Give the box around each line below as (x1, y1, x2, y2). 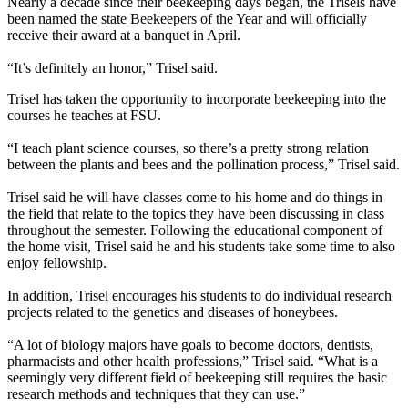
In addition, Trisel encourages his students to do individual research (7, 287, 392, 303)
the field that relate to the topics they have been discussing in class (7, 205, 384, 221)
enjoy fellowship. (7, 254, 107, 270)
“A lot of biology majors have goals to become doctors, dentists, (7, 336, 373, 352)
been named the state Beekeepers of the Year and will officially (7, 10, 367, 26)
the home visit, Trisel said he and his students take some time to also (7, 238, 395, 254)
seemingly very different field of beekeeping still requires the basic (7, 369, 387, 385)
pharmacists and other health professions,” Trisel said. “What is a (7, 352, 378, 369)
